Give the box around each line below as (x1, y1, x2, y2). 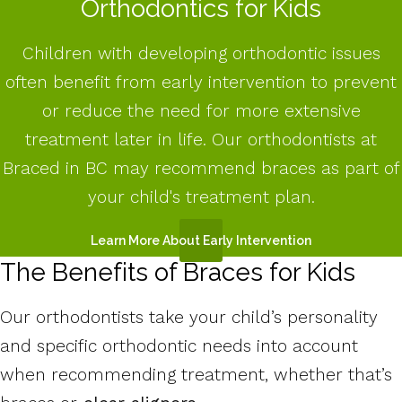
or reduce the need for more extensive (41, 100, 361, 121)
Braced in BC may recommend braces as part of (2, 157, 400, 179)
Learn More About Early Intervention (91, 232, 311, 248)
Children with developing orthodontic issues (22, 42, 380, 64)
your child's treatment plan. (87, 186, 315, 207)
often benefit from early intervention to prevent (5, 71, 397, 92)
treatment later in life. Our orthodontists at (25, 128, 377, 150)
